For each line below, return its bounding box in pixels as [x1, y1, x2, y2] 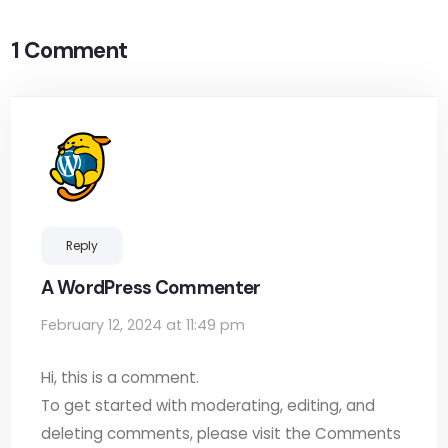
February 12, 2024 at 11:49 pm [41, 315, 246, 335]
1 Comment [11, 36, 128, 65]
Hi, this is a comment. [41, 367, 200, 388]
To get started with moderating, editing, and [41, 395, 376, 416]
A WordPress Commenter [41, 275, 261, 300]
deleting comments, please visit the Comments [41, 423, 402, 444]
